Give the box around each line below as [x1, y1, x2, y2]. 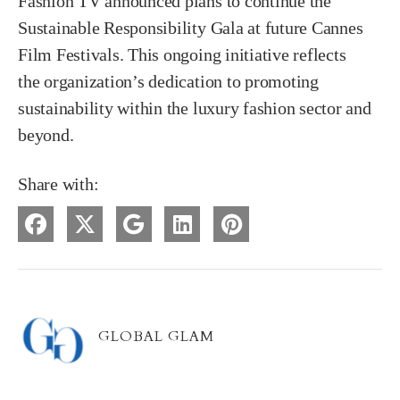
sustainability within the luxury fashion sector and [18, 97, 371, 118]
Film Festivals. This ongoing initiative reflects [18, 44, 346, 64]
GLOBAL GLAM [98, 326, 214, 346]
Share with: [18, 173, 99, 194]
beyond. [18, 124, 74, 145]
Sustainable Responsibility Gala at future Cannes [18, 17, 363, 37]
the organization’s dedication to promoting [18, 71, 319, 91]
